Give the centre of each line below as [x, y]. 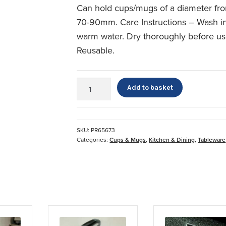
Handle [88, 104]
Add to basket [150, 88]
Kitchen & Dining [172, 139]
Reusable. [96, 50]
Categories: [93, 139]
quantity [89, 116]
